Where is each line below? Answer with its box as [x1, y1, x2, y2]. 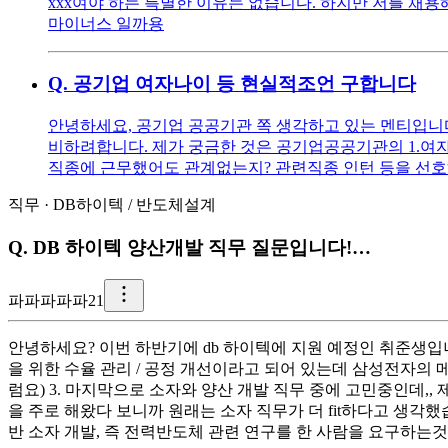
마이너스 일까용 [48, 14, 164, 32]
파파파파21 [24, 292, 104, 310]
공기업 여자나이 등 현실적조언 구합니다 [73, 73, 416, 95]
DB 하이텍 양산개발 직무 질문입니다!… [33, 236, 371, 258]
